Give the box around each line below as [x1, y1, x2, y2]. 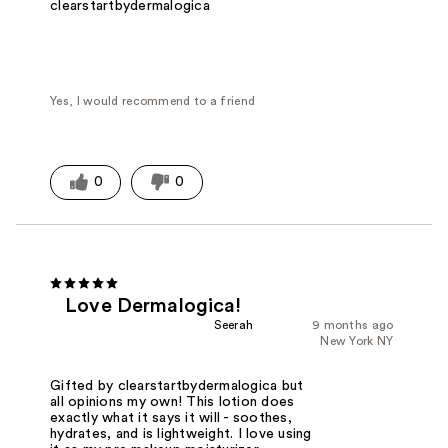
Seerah [213, 318, 254, 331]
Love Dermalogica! [65, 295, 242, 316]
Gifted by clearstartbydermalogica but [50, 378, 304, 393]
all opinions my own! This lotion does [50, 394, 295, 409]
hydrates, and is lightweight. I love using [50, 426, 312, 441]
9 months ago [311, 318, 394, 331]
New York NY [320, 334, 394, 347]
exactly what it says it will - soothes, [50, 410, 292, 425]
